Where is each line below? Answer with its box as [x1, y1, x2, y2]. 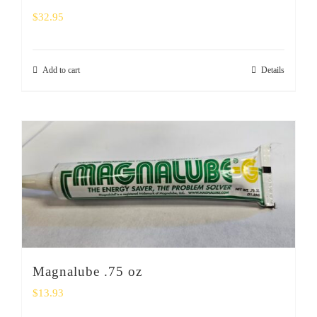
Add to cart [42, 65, 80, 76]
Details [261, 65, 284, 76]
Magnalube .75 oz [33, 263, 142, 279]
